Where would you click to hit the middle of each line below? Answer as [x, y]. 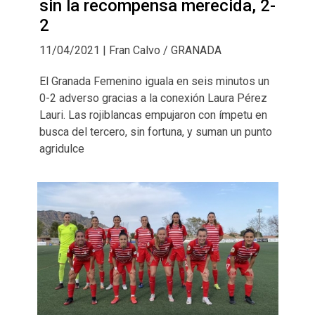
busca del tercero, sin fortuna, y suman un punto [155, 131]
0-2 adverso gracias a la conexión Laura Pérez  [154, 98]
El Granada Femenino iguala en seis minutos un [154, 81]
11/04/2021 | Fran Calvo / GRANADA [130, 50]
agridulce [62, 148]
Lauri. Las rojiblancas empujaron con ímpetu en [153, 115]
